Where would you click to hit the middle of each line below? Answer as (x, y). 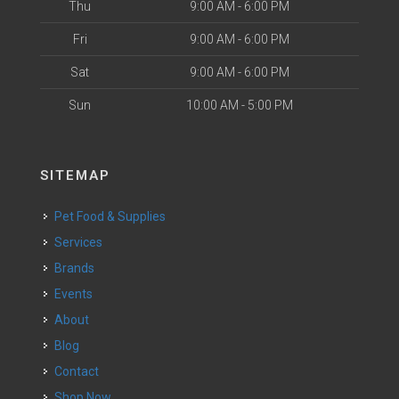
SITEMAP (75, 175)
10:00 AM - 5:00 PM (239, 105)
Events (77, 294)
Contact (81, 371)
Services (82, 242)
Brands (78, 268)
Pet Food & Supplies (114, 216)
